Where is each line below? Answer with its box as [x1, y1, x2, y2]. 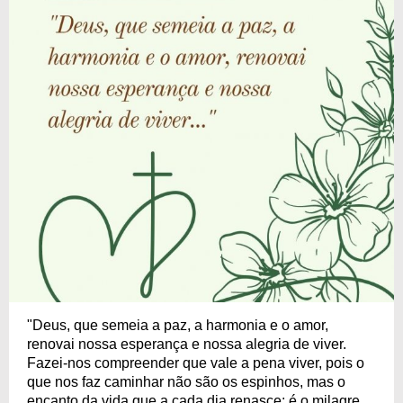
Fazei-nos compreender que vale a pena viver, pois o [27, 355, 364, 371]
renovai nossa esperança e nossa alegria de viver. [27, 336, 346, 352]
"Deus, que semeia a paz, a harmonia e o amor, [27, 318, 328, 333]
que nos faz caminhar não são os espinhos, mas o [27, 374, 345, 390]
